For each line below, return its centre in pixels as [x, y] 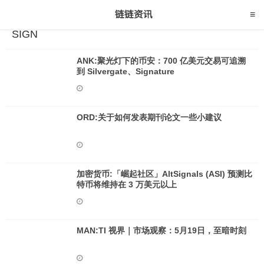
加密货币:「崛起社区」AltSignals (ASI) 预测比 [164, 174]
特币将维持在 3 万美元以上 [127, 184]
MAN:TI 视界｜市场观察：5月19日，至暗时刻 [161, 230]
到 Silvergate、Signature [126, 71]
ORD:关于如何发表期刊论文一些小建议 [149, 117]
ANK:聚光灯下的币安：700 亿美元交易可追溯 [161, 61]
